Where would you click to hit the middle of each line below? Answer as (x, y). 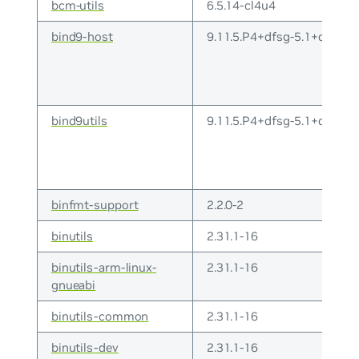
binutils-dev (85, 347)
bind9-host (82, 36)
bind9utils (79, 120)
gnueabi (73, 284)
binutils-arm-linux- (103, 267)
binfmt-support (95, 204)
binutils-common (100, 316)
